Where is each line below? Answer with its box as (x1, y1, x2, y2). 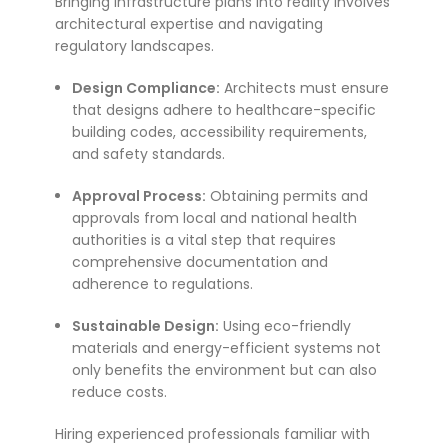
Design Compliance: (72, 78, 220, 99)
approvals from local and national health (72, 208, 357, 229)
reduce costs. (72, 382, 167, 403)
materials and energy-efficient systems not (72, 338, 381, 359)
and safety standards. (72, 144, 225, 165)
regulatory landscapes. (55, 36, 214, 57)
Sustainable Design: (72, 316, 219, 337)
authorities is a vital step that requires (72, 230, 336, 251)
